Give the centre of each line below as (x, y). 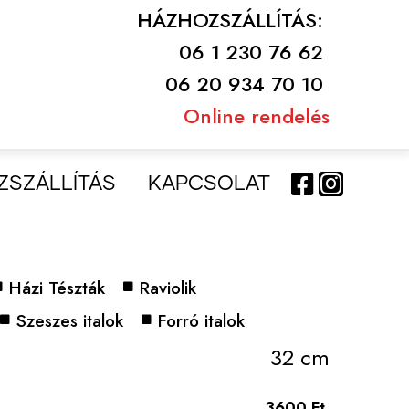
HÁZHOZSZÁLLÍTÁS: (233, 20)
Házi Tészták (57, 288)
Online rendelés (257, 116)
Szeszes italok (70, 321)
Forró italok (201, 321)
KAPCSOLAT (210, 184)
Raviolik (168, 288)
